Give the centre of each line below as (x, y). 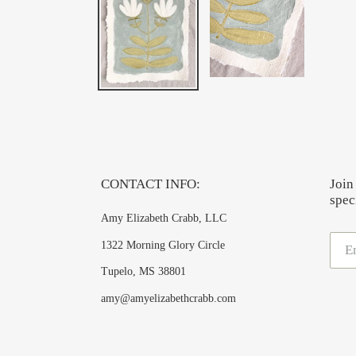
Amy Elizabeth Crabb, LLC (164, 219)
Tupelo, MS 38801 (143, 272)
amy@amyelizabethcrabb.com (168, 298)
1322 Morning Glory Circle (163, 245)
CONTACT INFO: (151, 184)
